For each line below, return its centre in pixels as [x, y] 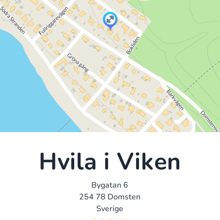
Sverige [110, 208]
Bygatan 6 [110, 185]
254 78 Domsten [110, 197]
